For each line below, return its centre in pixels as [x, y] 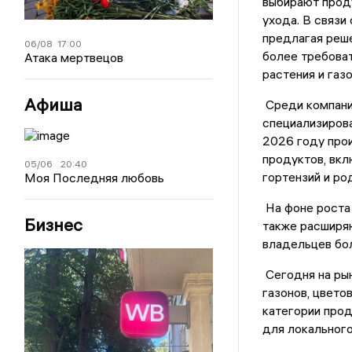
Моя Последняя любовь [95, 178]
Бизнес [54, 225]
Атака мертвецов [74, 58]
